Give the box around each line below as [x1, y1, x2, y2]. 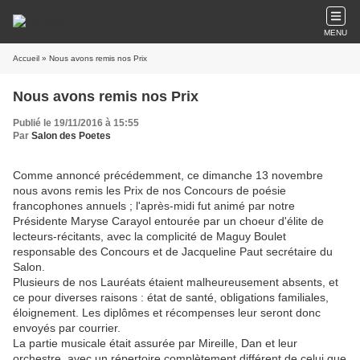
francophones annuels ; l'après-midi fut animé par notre [13, 199, 295, 212]
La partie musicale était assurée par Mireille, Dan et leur [13, 337, 297, 350]
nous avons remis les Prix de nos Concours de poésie [13, 184, 286, 197]
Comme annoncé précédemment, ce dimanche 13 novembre [13, 169, 323, 182]
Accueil [13, 54, 39, 63]
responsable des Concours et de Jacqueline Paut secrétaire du [13, 245, 333, 258]
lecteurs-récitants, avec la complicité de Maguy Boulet [13, 230, 286, 243]
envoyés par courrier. [13, 321, 121, 334]
